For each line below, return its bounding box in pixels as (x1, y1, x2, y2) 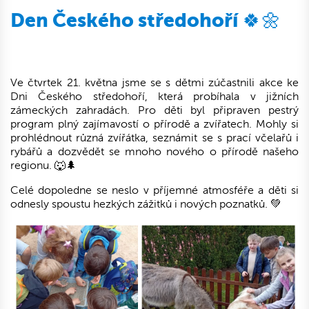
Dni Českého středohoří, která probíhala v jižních (10, 90, 299, 103)
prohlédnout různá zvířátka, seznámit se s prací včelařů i (10, 132, 299, 144)
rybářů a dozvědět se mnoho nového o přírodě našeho (10, 146, 299, 158)
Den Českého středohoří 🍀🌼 (10, 9, 281, 31)
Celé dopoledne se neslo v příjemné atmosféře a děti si (10, 184, 299, 197)
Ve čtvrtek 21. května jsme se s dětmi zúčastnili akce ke (10, 77, 299, 89)
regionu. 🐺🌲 (10, 159, 77, 172)
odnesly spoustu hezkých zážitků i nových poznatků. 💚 (10, 198, 281, 210)
